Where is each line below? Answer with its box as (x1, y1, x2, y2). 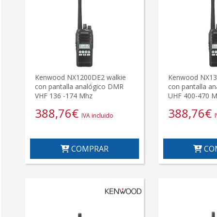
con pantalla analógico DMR (35, 81, 124, 91)
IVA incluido (81, 111, 113, 120)
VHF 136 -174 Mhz (35, 91, 93, 100)
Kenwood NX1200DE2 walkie (35, 72, 126, 82)
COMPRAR (69, 143, 108, 154)
